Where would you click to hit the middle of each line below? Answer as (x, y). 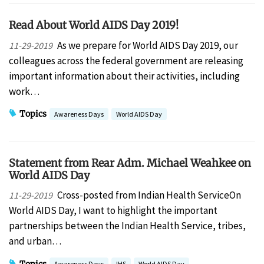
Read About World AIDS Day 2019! (94, 25)
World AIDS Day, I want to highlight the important (113, 211)
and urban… (35, 241)
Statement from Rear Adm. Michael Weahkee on (130, 163)
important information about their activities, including (124, 76)
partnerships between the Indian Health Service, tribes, (127, 226)
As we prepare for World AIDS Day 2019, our (147, 45)
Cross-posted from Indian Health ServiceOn (149, 195)
